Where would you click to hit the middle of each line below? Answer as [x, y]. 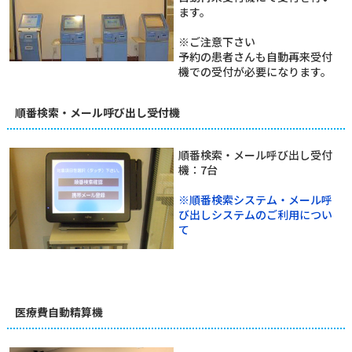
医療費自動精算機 [59, 312]
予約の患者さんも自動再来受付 [255, 57]
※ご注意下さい [216, 42]
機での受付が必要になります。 [255, 71]
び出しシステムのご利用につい [255, 214]
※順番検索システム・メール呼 [255, 200]
